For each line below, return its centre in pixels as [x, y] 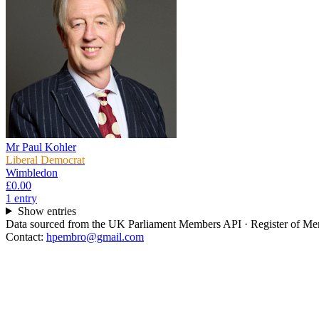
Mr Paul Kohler [41, 147]
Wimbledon [32, 172]
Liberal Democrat [45, 159]
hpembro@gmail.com [95, 236]
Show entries [47, 211]
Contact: [26, 236]
